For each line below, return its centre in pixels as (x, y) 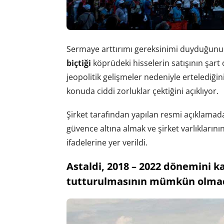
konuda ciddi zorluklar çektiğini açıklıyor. (142, 91)
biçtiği (78, 63)
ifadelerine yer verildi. (107, 142)
